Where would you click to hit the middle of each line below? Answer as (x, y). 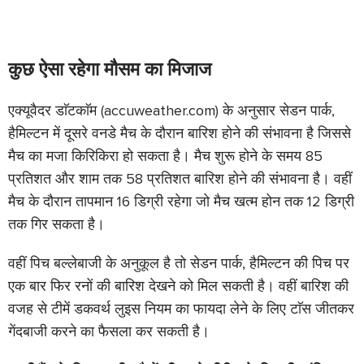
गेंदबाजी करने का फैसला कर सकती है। (109, 332)
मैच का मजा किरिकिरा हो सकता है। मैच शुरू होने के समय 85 (165, 156)
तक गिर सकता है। (56, 225)
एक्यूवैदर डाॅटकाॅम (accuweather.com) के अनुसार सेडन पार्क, (171, 111)
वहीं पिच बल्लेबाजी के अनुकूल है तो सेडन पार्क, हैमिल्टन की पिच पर (179, 264)
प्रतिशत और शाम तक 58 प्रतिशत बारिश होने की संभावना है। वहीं (180, 179)
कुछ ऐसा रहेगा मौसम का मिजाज (110, 70)
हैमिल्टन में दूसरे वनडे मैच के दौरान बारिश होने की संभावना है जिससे (180, 134)
